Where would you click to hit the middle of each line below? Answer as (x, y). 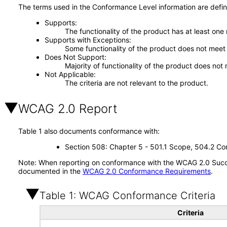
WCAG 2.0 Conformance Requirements (147, 171)
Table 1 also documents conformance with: (89, 131)
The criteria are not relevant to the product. (136, 83)
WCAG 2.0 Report (68, 109)
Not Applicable (69, 74)
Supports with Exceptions (87, 40)
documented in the (50, 171)
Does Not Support (74, 57)
